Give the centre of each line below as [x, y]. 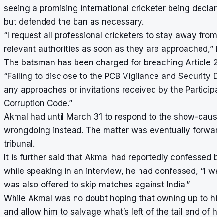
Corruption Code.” [38, 103]
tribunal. [19, 144]
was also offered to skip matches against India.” [97, 184]
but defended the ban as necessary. [74, 22]
